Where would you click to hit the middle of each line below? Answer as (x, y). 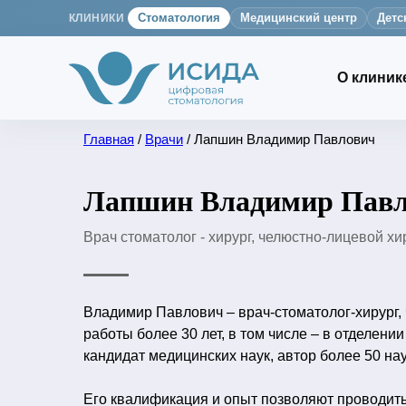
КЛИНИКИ (97, 18)
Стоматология (179, 18)
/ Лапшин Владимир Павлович (279, 139)
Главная (109, 139)
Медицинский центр (299, 18)
